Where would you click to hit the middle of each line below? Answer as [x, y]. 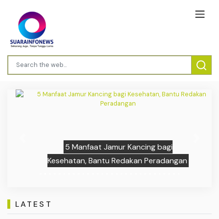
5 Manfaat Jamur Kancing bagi [110, 147]
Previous [35, 143]
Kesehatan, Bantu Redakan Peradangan [109, 160]
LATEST [33, 204]
